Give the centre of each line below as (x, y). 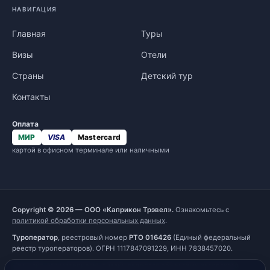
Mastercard (99, 137)
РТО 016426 (150, 237)
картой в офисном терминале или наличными (91, 150)
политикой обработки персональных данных (89, 221)
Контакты (31, 97)
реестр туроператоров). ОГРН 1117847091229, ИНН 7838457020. (122, 248)
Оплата (25, 124)
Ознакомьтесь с (201, 210)
